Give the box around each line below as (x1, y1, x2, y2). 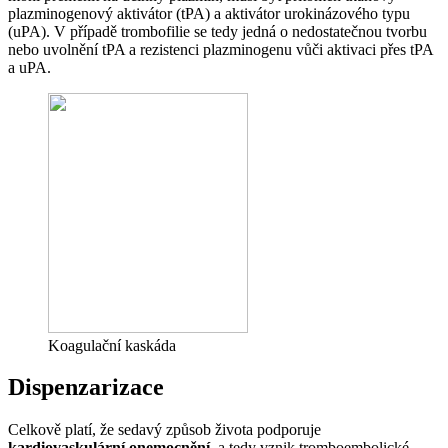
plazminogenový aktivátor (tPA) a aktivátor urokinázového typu (8, 4, 410, 22)
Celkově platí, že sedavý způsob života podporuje (8, 421, 321, 439)
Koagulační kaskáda (48, 336, 176, 354)
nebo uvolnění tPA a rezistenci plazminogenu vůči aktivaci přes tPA (8, 40, 433, 58)
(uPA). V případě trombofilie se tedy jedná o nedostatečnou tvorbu (8, 22, 427, 40)
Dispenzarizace (8, 374, 164, 401)
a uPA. (8, 58, 51, 76)
